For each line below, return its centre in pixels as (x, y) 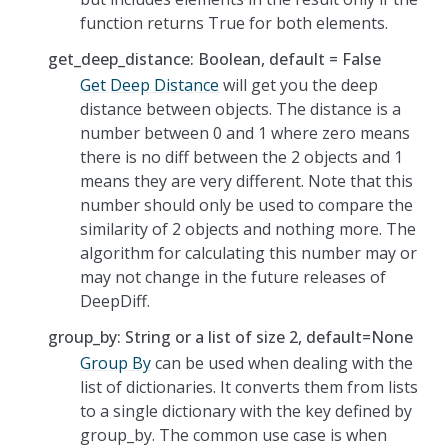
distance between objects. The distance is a (240, 108)
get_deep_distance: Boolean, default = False (214, 58)
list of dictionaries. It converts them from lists (249, 386)
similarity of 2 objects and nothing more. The (248, 228)
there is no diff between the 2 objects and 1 (241, 156)
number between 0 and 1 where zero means (245, 132)
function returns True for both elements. (234, 22)
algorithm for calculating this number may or (248, 252)
